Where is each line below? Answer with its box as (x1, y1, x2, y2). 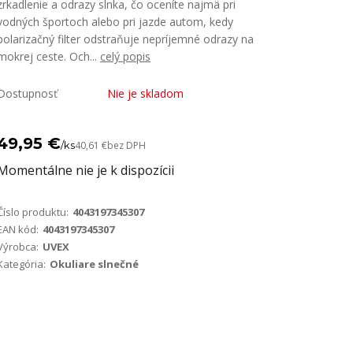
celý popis (100, 49, 150, 64)
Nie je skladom (107, 86, 184, 101)
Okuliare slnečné (50, 257, 139, 271)
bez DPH (107, 139, 146, 152)
